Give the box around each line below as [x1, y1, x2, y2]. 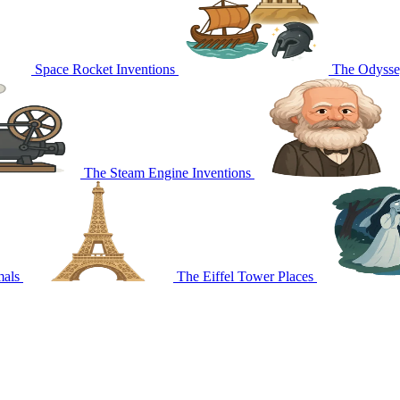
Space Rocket [35, 61, 112, 77]
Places [278, 268, 313, 284]
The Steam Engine [84, 164, 188, 180]
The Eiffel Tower [177, 268, 274, 284]
